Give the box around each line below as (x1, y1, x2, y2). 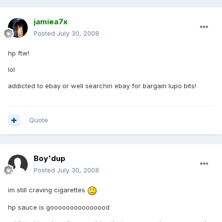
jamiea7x (34, 17, 67, 27)
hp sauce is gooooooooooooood (8, 203, 110, 211)
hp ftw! (8, 49, 29, 57)
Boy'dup (34, 154, 65, 164)
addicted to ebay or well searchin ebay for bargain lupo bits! (8, 82, 196, 90)
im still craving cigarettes (8, 186, 87, 194)
